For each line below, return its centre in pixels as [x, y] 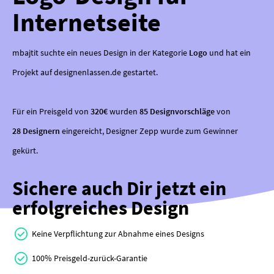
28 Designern [36, 131]
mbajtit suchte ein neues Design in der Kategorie [101, 53]
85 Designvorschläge [177, 112]
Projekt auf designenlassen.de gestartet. [85, 72]
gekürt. [25, 151]
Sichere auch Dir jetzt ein [119, 189]
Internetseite [87, 22]
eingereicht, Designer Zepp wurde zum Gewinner [149, 131]
